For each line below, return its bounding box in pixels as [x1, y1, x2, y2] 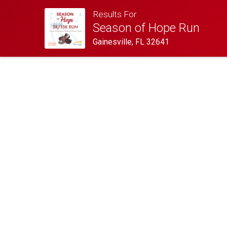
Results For [92, 9, 137, 20]
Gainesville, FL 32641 [92, 37, 169, 47]
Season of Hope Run [92, 21, 200, 35]
